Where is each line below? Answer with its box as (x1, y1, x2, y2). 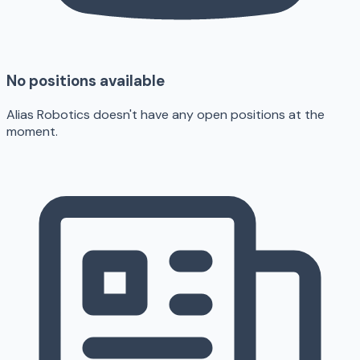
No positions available (6, 71, 165, 92)
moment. (6, 123, 58, 141)
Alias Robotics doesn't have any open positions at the (6, 106, 325, 124)
